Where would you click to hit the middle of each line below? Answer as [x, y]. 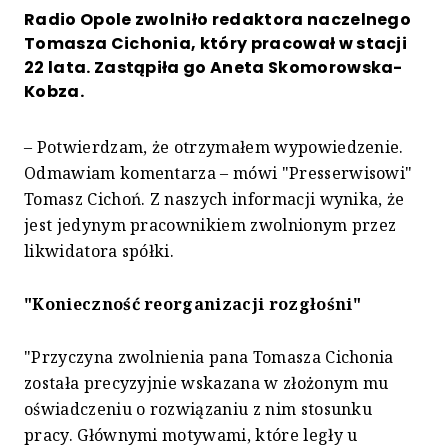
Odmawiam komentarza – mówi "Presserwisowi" [218, 172]
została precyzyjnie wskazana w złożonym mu [206, 382]
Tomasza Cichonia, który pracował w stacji [216, 43]
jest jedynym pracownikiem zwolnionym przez [210, 224]
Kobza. [54, 91]
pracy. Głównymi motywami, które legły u [191, 434]
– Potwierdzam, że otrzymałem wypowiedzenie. [214, 146]
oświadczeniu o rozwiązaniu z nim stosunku [198, 408]
